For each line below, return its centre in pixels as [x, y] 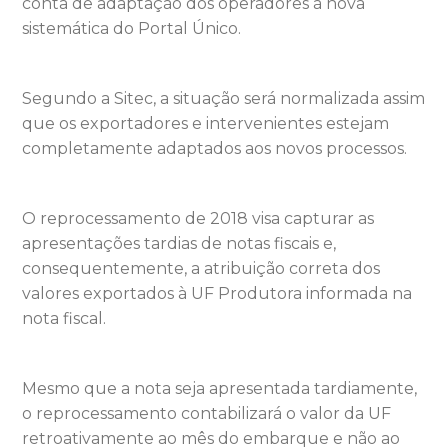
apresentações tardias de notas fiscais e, [179, 243]
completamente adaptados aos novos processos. [215, 148]
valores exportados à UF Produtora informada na [217, 293]
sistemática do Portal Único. [132, 28]
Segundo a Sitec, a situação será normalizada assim [224, 98]
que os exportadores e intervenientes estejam [206, 123]
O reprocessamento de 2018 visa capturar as [198, 218]
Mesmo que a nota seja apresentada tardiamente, [220, 388]
